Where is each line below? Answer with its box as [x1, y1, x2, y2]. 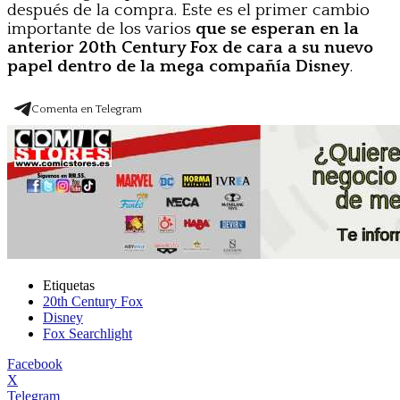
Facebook [7, 355, 62, 371]
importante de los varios [7, 19, 196, 38]
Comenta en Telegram [31, 102, 142, 115]
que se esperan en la [196, 19, 359, 38]
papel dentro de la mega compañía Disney [7, 56, 350, 76]
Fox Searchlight [43, 325, 132, 341]
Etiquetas [43, 277, 95, 293]
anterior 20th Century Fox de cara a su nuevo [7, 37, 373, 57]
